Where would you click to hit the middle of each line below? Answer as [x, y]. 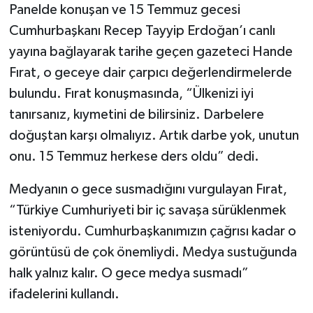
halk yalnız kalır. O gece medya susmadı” [129, 273]
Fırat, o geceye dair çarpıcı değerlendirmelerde [150, 72]
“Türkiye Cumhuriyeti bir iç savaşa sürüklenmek [147, 210]
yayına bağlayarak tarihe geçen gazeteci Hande [151, 51]
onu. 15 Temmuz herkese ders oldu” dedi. [134, 156]
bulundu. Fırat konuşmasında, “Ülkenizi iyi [131, 93]
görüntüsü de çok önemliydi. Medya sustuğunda [153, 252]
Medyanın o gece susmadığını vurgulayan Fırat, [148, 189]
